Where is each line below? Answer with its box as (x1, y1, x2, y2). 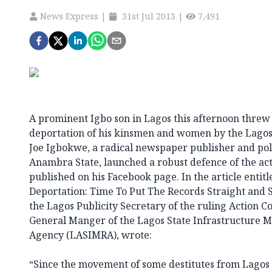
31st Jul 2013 (122, 10, 175, 22)
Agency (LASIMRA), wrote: (29, 228, 152, 242)
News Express (40, 10, 98, 22)
